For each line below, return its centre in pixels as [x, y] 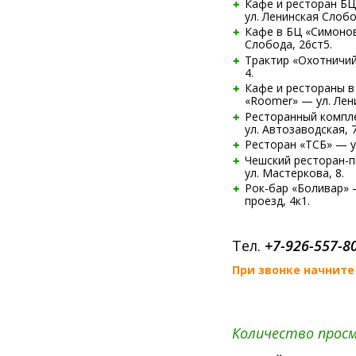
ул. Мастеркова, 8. [294, 172]
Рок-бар [266, 188]
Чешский [269, 160]
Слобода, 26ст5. [288, 44]
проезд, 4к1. [277, 201]
